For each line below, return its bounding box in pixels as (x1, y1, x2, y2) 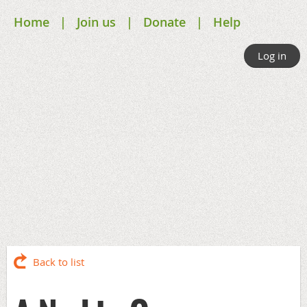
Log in (258, 49, 286, 62)
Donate (143, 14, 186, 30)
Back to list (33, 255, 84, 269)
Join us (77, 14, 116, 30)
